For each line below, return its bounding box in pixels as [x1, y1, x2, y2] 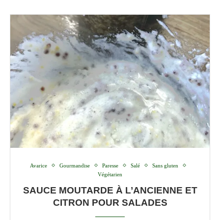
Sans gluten [152, 162, 178, 168]
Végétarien [98, 171, 122, 177]
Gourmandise [59, 162, 90, 168]
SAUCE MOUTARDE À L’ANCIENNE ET [23, 185, 197, 195]
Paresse [102, 162, 118, 168]
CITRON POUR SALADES [53, 197, 167, 208]
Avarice [29, 162, 47, 168]
